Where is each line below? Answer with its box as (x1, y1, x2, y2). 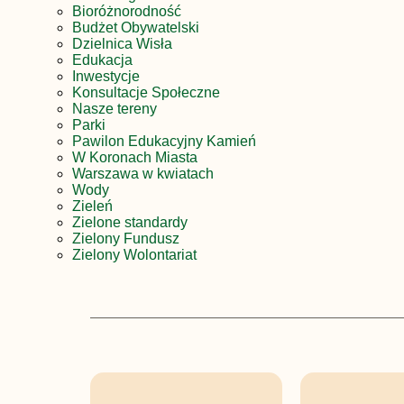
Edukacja (72, 51, 133, 68)
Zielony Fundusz (72, 230, 179, 246)
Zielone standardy (72, 214, 188, 230)
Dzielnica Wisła (72, 35, 172, 51)
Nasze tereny (72, 100, 157, 116)
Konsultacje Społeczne (72, 84, 220, 100)
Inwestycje (72, 68, 140, 84)
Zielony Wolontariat (72, 246, 197, 262)
